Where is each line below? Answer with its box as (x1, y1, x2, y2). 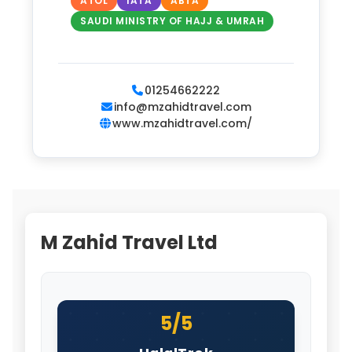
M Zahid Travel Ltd (41, 229, 218, 255)
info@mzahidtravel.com (113, 98, 251, 115)
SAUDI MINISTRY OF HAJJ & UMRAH (80, 13, 264, 27)
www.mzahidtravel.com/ (112, 115, 252, 131)
